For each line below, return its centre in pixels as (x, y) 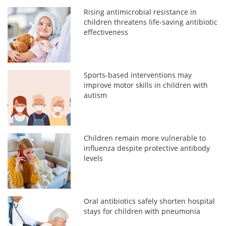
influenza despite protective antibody (147, 148)
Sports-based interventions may (138, 75)
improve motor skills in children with (146, 85)
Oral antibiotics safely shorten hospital (150, 201)
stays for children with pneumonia (142, 211)
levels (94, 158)
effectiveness (106, 32)
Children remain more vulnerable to (145, 138)
